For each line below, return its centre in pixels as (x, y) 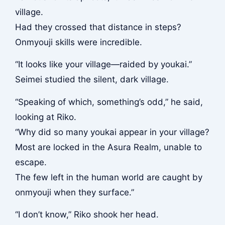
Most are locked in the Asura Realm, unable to (108, 147)
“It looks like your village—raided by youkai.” (103, 65)
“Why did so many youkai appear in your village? (112, 132)
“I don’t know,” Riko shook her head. (87, 215)
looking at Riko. (45, 117)
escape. (31, 162)
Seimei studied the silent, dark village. (92, 80)
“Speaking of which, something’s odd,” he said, (109, 102)
